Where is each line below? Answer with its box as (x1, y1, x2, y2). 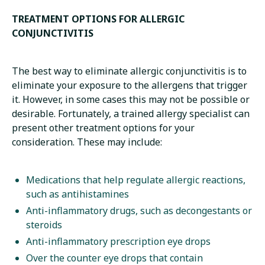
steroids (26, 218, 62, 232)
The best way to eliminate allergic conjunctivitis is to (12, 64, 247, 78)
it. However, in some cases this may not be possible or (12, 93, 250, 106)
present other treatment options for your (12, 121, 195, 135)
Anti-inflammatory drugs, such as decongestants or (26, 204, 252, 218)
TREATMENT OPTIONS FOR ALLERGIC (12, 12, 185, 26)
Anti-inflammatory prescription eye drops (26, 235, 211, 248)
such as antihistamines (26, 188, 129, 201)
